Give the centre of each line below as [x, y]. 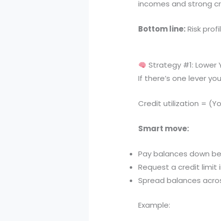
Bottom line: [162, 29]
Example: [154, 205]
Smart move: [164, 129]
